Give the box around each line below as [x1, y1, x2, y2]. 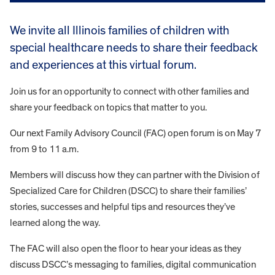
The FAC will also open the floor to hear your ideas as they [10, 243, 241, 254]
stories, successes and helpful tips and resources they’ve [10, 201, 235, 212]
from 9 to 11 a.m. [10, 144, 80, 154]
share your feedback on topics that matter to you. [10, 102, 209, 112]
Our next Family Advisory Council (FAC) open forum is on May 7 [10, 128, 261, 138]
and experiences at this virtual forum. [10, 58, 196, 71]
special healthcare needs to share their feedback [10, 41, 258, 54]
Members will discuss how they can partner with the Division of [10, 169, 260, 180]
